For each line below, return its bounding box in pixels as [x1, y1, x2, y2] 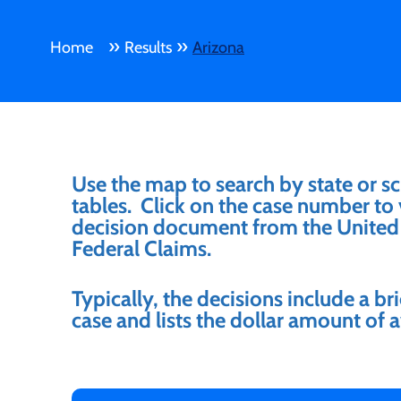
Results [124, 38, 172, 57]
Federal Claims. [72, 235, 211, 261]
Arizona [192, 38, 244, 57]
